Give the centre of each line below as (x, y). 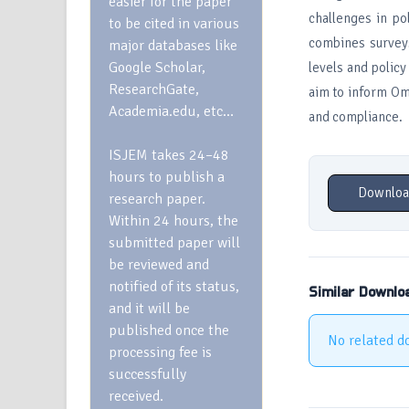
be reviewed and (159, 265)
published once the (169, 330)
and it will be (149, 309)
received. (138, 396)
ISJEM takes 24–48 (169, 155)
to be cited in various (174, 24)
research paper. (157, 199)
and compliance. (355, 117)
